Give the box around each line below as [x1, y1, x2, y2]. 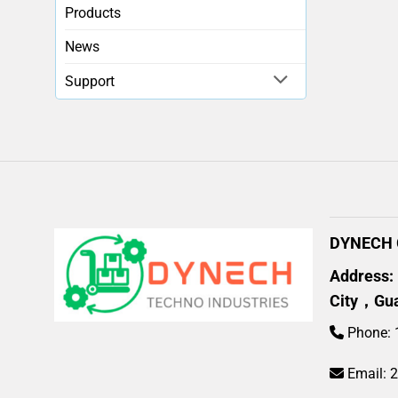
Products [65, 4, 121, 21]
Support [65, 72, 115, 90]
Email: [344, 364, 391, 382]
